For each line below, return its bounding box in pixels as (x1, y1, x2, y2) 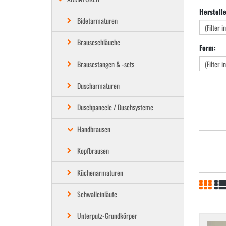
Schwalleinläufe (77, 189, 117, 199)
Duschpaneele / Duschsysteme (77, 102, 153, 112)
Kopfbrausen (77, 145, 109, 156)
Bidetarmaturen (77, 15, 118, 26)
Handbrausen (77, 124, 110, 134)
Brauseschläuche (77, 37, 120, 47)
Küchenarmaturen (77, 167, 123, 178)
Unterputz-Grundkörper (77, 210, 137, 221)
